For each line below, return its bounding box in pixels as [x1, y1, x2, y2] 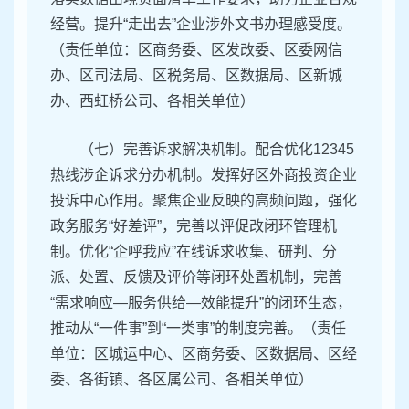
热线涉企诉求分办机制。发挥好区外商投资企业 [50, 167, 357, 184]
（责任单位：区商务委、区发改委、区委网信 [50, 42, 342, 58]
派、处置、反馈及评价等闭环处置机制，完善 [50, 269, 342, 286]
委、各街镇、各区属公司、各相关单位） [50, 372, 313, 388]
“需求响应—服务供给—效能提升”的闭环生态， [50, 295, 351, 311]
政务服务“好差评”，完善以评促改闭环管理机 [50, 218, 337, 235]
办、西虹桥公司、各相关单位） [50, 93, 255, 110]
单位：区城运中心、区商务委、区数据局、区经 [50, 346, 357, 362]
